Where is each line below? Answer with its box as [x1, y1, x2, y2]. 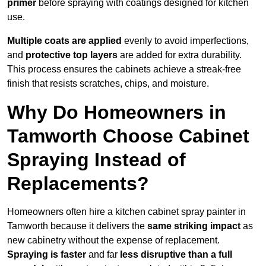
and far [86, 249, 120, 260]
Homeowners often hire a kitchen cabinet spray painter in [7, 207, 246, 217]
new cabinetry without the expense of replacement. [7, 235, 220, 246]
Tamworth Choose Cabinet [7, 125, 249, 147]
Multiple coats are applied [7, 36, 122, 46]
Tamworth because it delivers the [7, 221, 147, 232]
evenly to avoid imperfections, [122, 36, 249, 46]
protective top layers [26, 50, 118, 61]
